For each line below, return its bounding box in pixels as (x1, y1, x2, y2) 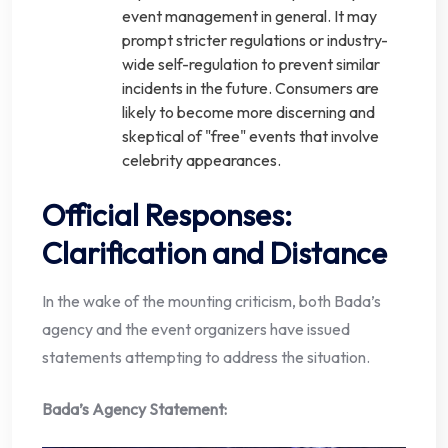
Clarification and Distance (42, 234, 387, 273)
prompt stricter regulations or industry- (122, 30, 388, 51)
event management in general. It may (122, 6, 377, 27)
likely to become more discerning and (122, 102, 375, 123)
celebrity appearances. (122, 150, 281, 171)
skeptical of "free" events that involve (122, 126, 379, 147)
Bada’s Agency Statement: (42, 399, 227, 420)
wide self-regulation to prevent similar (122, 54, 380, 75)
